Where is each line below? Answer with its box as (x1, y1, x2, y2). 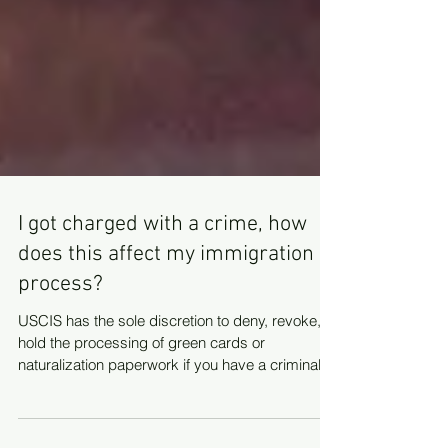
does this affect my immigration (18, 281, 314, 308)
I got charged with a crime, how (18, 251, 307, 278)
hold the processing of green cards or (18, 373, 265, 392)
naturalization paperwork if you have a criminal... (18, 395, 333, 414)
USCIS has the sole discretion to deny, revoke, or (18, 351, 338, 370)
